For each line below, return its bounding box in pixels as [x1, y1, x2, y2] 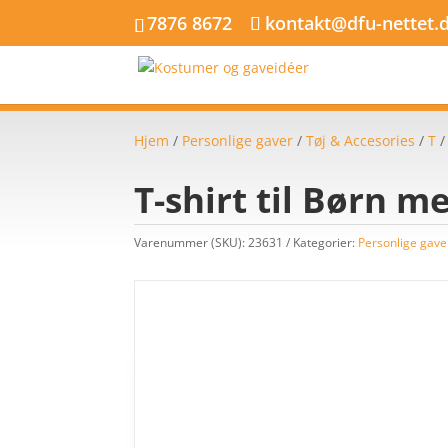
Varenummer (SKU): [134, 233, 249, 251]
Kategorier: [293, 233, 359, 251]
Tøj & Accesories [306, 131, 416, 150]
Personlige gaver [182, 131, 294, 150]
